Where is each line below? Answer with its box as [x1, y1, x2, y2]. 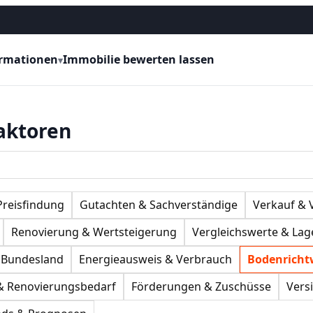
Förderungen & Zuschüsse [131, 279, 271, 295]
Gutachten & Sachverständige [80, 197, 238, 213]
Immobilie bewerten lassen [63, 52, 214, 68]
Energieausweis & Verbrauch [79, 252, 232, 268]
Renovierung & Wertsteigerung [11, 224, 177, 240]
